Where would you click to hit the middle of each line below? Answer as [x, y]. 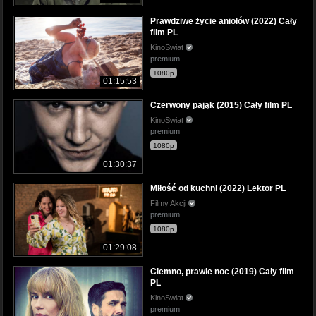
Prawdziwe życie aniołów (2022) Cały [224, 22]
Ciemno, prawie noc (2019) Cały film [222, 271]
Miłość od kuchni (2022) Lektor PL [218, 188]
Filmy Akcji [169, 203]
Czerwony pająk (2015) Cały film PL [221, 105]
